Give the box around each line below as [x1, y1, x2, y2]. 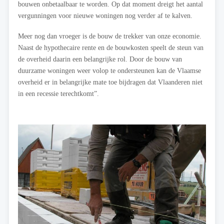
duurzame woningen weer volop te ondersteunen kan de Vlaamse [18, 66, 201, 75]
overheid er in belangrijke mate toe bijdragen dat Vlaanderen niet [18, 78, 202, 86]
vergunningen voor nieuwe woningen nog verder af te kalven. [18, 11, 192, 20]
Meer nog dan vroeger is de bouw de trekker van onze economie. [18, 32, 201, 40]
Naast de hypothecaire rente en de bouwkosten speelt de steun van [18, 43, 203, 52]
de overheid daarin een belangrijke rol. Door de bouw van [18, 55, 182, 63]
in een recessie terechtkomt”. [18, 89, 99, 98]
